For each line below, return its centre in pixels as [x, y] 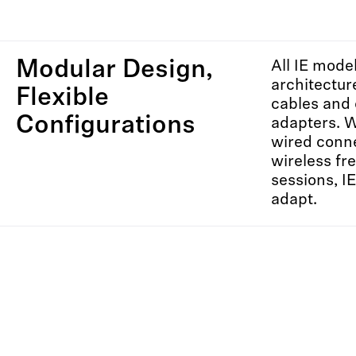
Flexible [62, 99]
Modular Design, [114, 71]
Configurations [106, 126]
